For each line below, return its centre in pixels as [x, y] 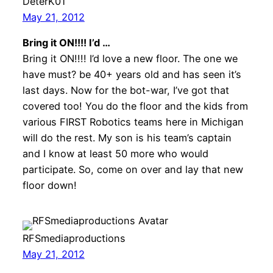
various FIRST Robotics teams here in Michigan [133, 122]
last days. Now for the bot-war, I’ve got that [126, 90]
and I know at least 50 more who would [115, 154]
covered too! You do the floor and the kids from [135, 106]
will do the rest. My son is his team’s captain [127, 138]
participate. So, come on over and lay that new [133, 170]
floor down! [49, 186]
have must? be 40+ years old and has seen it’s [132, 75]
